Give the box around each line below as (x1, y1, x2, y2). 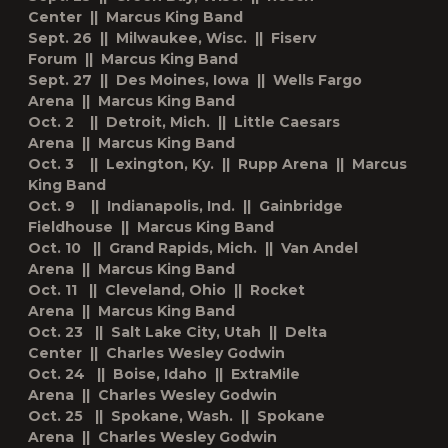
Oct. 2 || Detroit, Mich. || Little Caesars (28, 113, 340, 131)
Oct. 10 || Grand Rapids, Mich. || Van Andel (28, 239, 358, 257)
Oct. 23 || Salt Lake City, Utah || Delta (28, 323, 327, 341)
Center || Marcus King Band (28, 8, 243, 26)
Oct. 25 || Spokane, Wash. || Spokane (28, 407, 325, 425)
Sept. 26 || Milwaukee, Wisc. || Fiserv (28, 29, 316, 47)
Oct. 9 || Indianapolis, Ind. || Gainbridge (28, 197, 343, 215)
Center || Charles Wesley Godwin (28, 344, 285, 362)
